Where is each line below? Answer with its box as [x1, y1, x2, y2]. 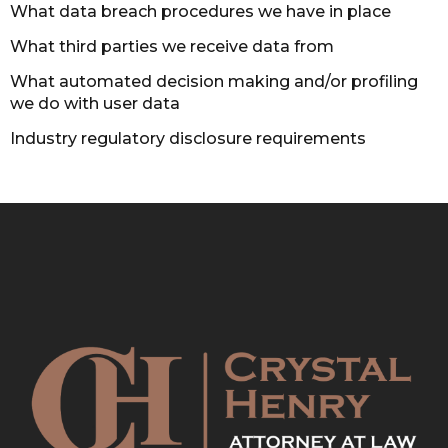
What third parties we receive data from [10, 36, 334, 56]
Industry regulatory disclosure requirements [10, 129, 366, 148]
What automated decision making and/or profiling [10, 71, 418, 91]
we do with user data [10, 93, 180, 113]
